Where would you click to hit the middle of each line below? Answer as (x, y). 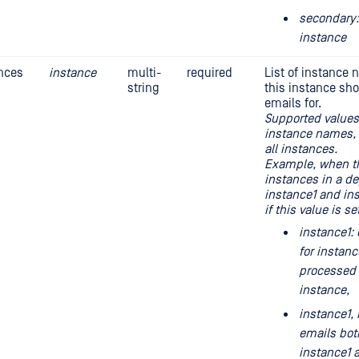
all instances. (301, 149)
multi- (144, 73)
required (210, 73)
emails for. (293, 103)
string (143, 88)
